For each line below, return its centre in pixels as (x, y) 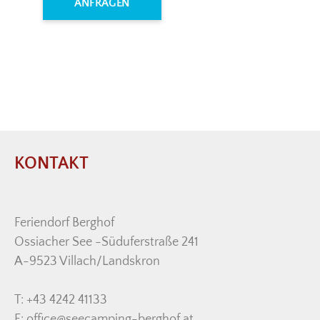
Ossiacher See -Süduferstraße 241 (106, 242)
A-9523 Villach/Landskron (87, 261)
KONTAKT (51, 163)
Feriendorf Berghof (64, 222)
